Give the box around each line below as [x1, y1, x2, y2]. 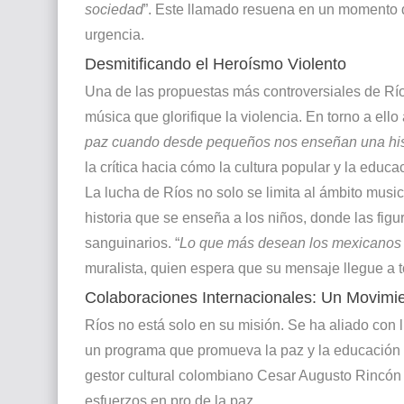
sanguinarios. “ [85, 234, 179, 251]
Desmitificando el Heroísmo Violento [85, 54, 346, 73]
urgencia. [85, 26, 144, 42]
